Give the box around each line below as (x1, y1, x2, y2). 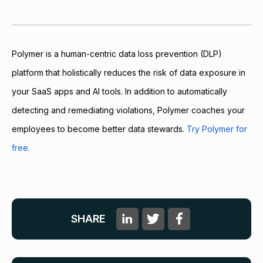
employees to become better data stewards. (12, 123, 187, 134)
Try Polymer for (187, 123, 247, 134)
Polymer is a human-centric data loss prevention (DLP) (12, 48, 222, 59)
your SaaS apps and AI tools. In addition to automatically (12, 86, 125, 96)
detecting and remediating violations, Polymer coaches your (12, 104, 245, 115)
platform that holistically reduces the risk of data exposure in (12, 67, 245, 77)
